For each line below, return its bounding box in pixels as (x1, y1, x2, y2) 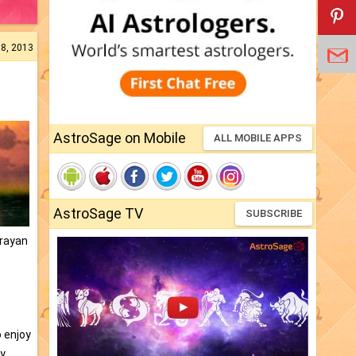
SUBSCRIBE (246, 207, 302, 220)
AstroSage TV (53, 205, 143, 222)
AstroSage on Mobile (53, 130, 186, 147)
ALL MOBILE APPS (214, 132, 302, 145)
